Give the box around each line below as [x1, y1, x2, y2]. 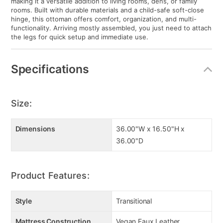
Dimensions [15, 124, 56, 133]
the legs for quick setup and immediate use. [10, 33, 148, 41]
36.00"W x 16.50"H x [116, 124, 185, 133]
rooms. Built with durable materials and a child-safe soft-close [10, 6, 204, 14]
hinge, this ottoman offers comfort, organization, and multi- [10, 15, 197, 23]
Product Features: [10, 170, 90, 181]
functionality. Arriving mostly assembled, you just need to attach [10, 24, 212, 32]
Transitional [116, 197, 152, 206]
